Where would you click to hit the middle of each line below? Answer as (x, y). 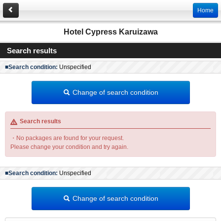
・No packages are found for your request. (67, 138)
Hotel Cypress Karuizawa (110, 32)
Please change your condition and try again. (69, 147)
